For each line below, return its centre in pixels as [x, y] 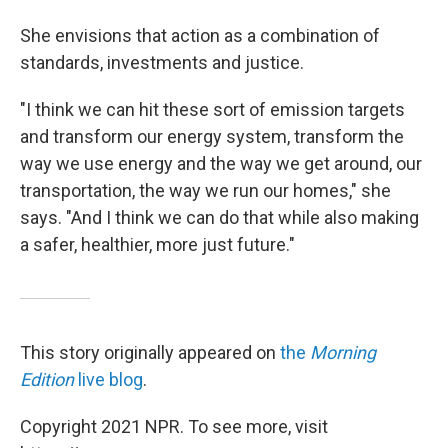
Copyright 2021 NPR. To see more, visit [174, 426]
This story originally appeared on [150, 352]
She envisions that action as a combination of [200, 35]
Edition [47, 379]
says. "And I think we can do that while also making [219, 217]
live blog [108, 379]
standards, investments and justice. [162, 62]
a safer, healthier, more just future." [157, 244]
